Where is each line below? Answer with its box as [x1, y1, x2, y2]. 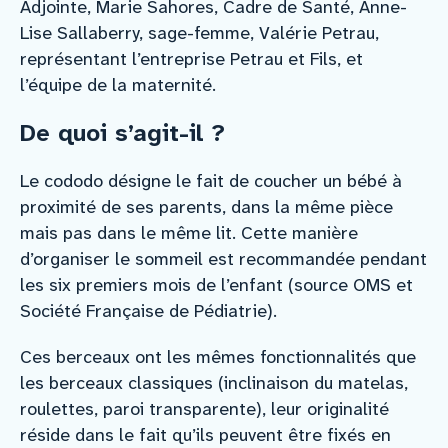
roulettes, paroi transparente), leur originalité [20, 396, 389, 421]
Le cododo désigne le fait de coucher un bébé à [20, 168, 402, 193]
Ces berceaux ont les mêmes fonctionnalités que [20, 344, 416, 369]
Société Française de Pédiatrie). [20, 298, 277, 323]
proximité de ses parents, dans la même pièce [20, 194, 393, 219]
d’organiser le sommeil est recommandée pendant [20, 246, 427, 271]
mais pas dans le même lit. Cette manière [20, 220, 358, 245]
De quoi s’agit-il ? [20, 116, 225, 149]
